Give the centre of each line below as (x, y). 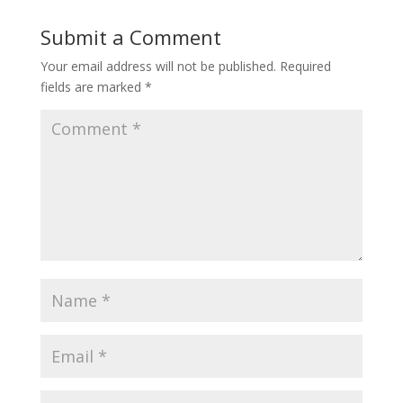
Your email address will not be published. (158, 67)
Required (305, 67)
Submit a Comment (130, 37)
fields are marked (92, 87)
